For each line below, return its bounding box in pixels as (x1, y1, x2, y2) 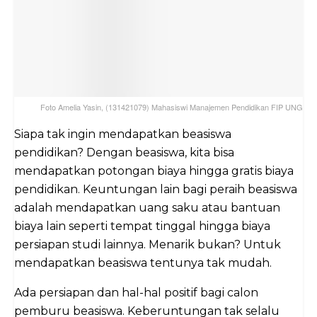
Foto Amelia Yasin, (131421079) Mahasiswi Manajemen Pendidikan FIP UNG (40, 101, 303, 113)
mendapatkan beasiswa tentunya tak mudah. (14, 256, 272, 270)
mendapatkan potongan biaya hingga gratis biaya (14, 164, 294, 178)
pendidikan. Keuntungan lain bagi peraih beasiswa (14, 183, 297, 197)
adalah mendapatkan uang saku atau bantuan (14, 201, 280, 215)
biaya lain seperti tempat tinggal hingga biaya (14, 219, 270, 234)
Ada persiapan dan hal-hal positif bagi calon (14, 286, 258, 300)
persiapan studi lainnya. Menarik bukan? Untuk (14, 238, 281, 252)
